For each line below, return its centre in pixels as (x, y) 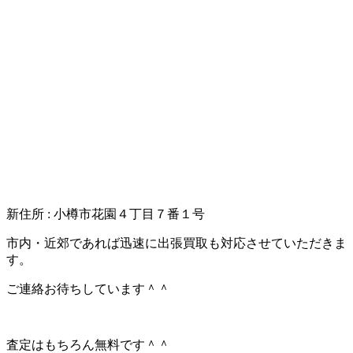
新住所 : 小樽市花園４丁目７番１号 (106, 214)
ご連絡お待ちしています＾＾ (88, 288)
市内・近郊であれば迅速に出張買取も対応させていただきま (176, 243)
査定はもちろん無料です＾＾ (88, 344)
